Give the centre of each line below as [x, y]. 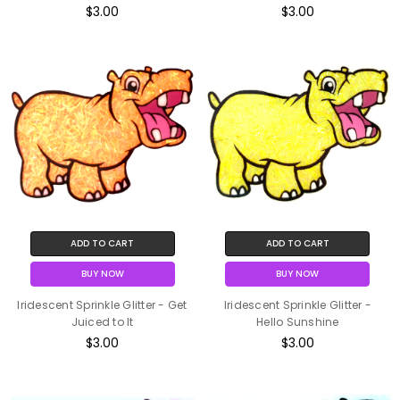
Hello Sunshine [298, 322]
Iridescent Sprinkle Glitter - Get [102, 305]
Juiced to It [102, 322]
